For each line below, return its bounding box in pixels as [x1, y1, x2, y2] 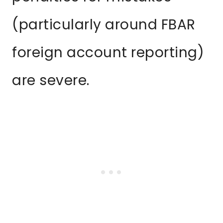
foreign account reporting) [12, 43, 204, 63]
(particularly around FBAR [12, 15, 196, 35]
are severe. [12, 71, 90, 91]
